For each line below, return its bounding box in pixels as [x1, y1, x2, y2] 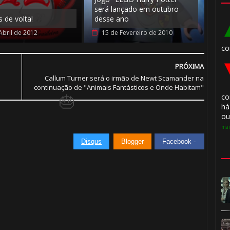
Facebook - [162, 137, 198, 145]
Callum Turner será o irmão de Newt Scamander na [45, 73, 204, 83]
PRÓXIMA [175, 61, 204, 71]
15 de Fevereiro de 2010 [102, 28, 173, 37]
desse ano [94, 13, 129, 24]
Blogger [121, 137, 144, 145]
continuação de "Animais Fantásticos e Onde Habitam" [34, 82, 204, 92]
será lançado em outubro [94, 4, 179, 14]
